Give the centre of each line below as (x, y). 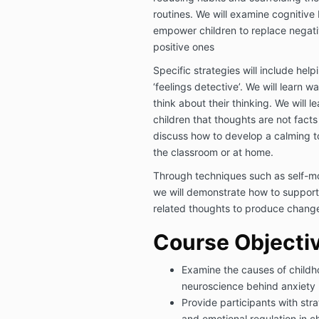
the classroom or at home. (213, 152)
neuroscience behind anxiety (248, 286)
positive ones (183, 46)
